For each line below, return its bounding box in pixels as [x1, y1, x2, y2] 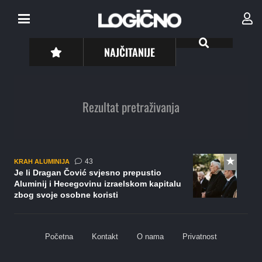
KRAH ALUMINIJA [14, 157, 70, 165]
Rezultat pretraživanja [82, 98, 180, 116]
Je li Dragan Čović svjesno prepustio [14, 168, 161, 177]
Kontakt [92, 232, 118, 241]
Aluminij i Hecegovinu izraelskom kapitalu [14, 179, 181, 188]
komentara [92, 157, 126, 165]
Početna [45, 232, 73, 241]
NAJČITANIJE [104, 44, 156, 60]
